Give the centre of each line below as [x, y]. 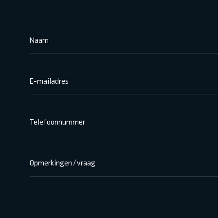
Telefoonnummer [57, 122]
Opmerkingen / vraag [62, 163]
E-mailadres [49, 81]
